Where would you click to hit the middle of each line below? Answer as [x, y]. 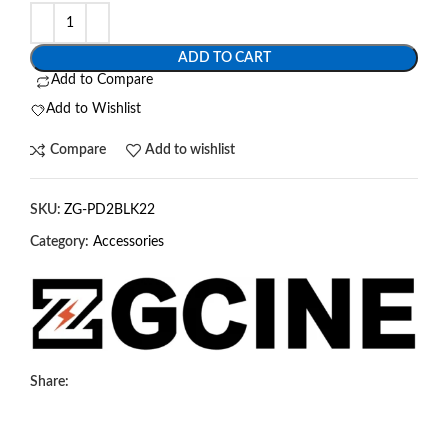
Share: [49, 381]
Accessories [128, 241]
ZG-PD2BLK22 [109, 209]
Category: [59, 241]
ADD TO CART [224, 58]
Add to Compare [102, 80]
